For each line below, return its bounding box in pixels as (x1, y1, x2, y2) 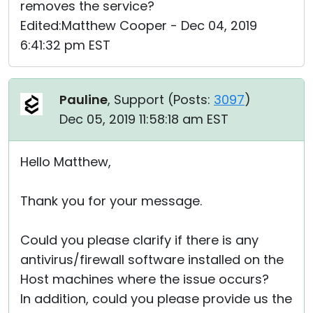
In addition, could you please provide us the (20, 290, 292, 307)
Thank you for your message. (20, 192, 202, 210)
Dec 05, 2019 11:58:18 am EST (59, 110, 228, 128)
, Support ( (108, 91, 173, 108)
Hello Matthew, (20, 153, 111, 170)
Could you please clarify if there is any (20, 231, 259, 249)
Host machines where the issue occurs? (20, 270, 269, 288)
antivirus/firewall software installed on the (20, 251, 284, 268)
